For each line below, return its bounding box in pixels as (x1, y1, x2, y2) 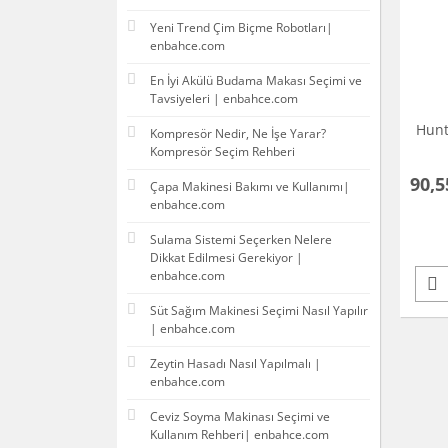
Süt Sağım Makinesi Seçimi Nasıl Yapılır (150, 302, 368, 320)
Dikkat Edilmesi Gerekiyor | (150, 249, 303, 267)
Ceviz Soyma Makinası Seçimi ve (150, 408, 330, 426)
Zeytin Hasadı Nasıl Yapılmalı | (150, 355, 321, 373)
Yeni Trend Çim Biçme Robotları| (150, 19, 333, 37)
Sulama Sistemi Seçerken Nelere (150, 231, 332, 249)
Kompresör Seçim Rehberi (150, 143, 295, 161)
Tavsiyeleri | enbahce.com (150, 90, 298, 108)
